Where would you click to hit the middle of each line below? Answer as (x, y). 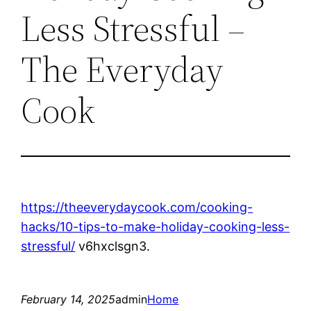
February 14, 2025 (68, 299)
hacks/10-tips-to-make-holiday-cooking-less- (155, 226)
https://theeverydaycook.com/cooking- (137, 207)
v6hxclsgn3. (113, 246)
